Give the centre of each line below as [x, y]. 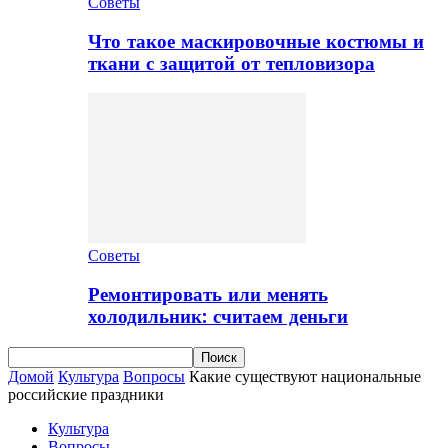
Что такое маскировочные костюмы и [256, 41]
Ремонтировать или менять [208, 295]
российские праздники [86, 394]
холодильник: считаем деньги [218, 317]
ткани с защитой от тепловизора [231, 63]
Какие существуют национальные [305, 376]
